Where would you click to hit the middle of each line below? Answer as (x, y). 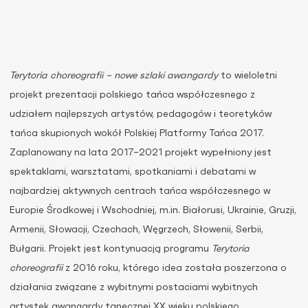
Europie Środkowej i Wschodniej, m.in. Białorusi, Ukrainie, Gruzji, (153, 210)
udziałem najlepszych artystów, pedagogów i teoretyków (141, 114)
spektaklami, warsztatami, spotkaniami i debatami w (133, 172)
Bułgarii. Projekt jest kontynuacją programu (111, 249)
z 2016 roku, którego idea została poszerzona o (175, 268)
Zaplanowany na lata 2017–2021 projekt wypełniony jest (141, 153)
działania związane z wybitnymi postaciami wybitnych (134, 287)
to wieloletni (247, 76)
